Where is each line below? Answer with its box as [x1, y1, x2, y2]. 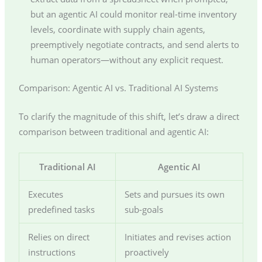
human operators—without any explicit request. [30, 53, 223, 65]
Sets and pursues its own [124, 188, 225, 201]
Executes [27, 188, 63, 201]
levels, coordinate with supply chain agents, [30, 23, 205, 35]
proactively [124, 246, 169, 258]
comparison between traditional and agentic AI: [18, 126, 209, 138]
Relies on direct [27, 231, 89, 243]
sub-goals [124, 204, 163, 216]
